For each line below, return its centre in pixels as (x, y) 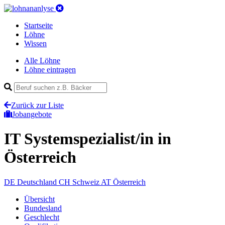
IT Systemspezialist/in (81, 139)
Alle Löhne (42, 61)
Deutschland (37, 182)
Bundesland (43, 208)
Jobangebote (32, 114)
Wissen (35, 43)
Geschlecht (42, 217)
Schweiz (86, 182)
